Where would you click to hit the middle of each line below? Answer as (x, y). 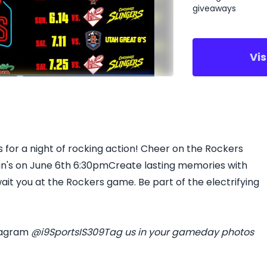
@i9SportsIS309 (66, 232)
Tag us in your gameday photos (179, 232)
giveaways (215, 8)
